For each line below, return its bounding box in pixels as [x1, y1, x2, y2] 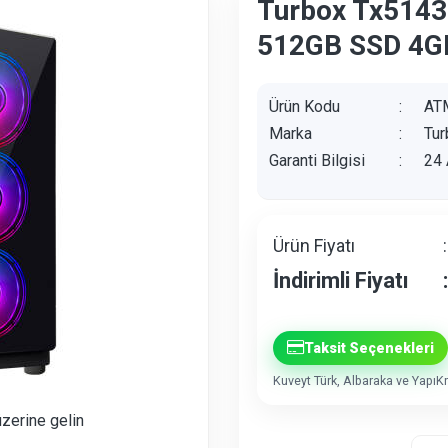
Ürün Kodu [269, 96, 340, 116]
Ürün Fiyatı [273, 234, 355, 256]
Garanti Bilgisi [269, 150, 365, 170]
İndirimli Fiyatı [273, 268, 409, 294]
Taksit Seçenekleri [304, 339, 434, 356]
